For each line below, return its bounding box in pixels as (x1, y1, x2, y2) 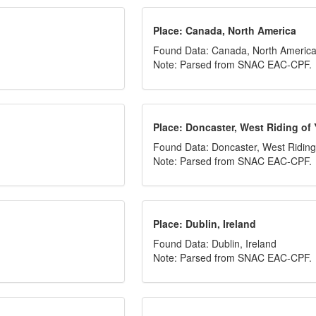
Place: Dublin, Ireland (153, 217, 257, 231)
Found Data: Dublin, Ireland (153, 236, 277, 250)
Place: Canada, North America (153, 23, 297, 37)
